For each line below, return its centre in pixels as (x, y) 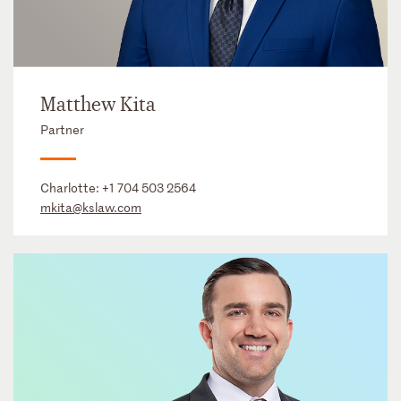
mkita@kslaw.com (91, 207)
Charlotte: (71, 187)
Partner (62, 129)
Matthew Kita (98, 104)
